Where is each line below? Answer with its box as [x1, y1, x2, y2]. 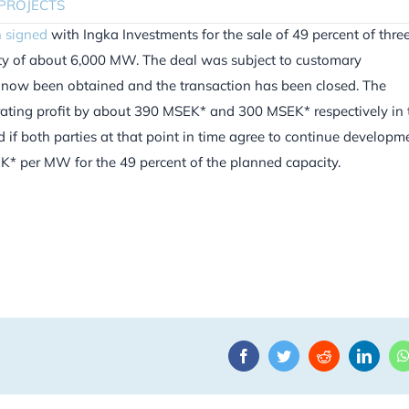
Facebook [250, 348, 307, 363]
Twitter [290, 348, 331, 363]
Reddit [330, 348, 369, 363]
